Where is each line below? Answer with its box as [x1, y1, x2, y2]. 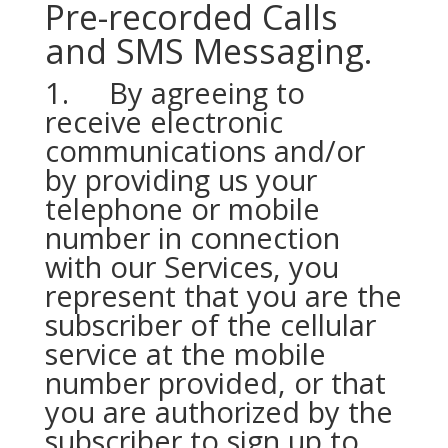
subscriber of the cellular [44, 305, 376, 344]
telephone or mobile [44, 189, 320, 228]
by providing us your [44, 160, 317, 199]
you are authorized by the [44, 392, 393, 431]
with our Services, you [44, 247, 339, 286]
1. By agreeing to [44, 73, 305, 112]
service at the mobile [44, 334, 326, 373]
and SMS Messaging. [44, 28, 373, 74]
